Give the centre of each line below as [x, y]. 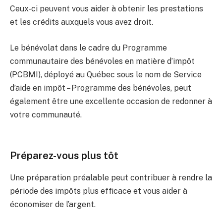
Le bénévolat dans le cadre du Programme [88, 48]
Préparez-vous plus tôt [64, 156]
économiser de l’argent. [53, 204]
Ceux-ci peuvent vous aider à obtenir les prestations [107, 9]
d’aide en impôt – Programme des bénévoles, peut [101, 88]
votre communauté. [46, 114]
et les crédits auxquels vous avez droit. [82, 22]
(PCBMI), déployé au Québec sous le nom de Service [106, 74]
